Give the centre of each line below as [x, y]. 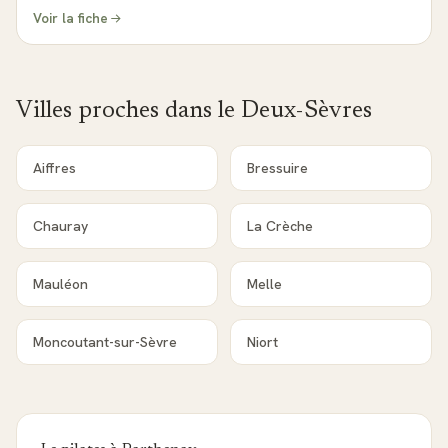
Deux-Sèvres [306, 111]
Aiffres [54, 168]
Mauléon [60, 284]
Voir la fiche [70, 18]
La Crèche [280, 226]
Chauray [60, 226]
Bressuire [277, 168]
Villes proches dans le [128, 111]
